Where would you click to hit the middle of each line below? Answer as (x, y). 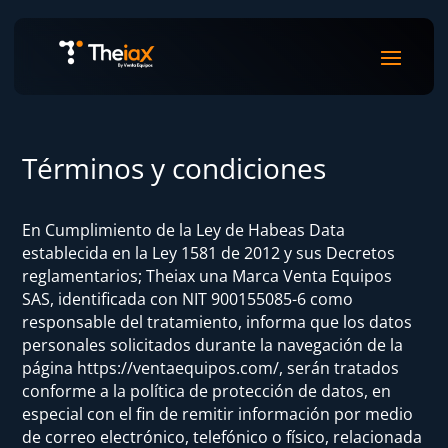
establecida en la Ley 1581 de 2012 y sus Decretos (209, 253)
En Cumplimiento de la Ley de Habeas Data (184, 230)
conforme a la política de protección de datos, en (207, 391)
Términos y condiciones (174, 167)
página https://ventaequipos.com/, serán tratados (211, 368)
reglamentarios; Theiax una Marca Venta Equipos (207, 276)
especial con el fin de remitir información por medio (218, 414)
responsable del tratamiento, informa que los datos (217, 322)
